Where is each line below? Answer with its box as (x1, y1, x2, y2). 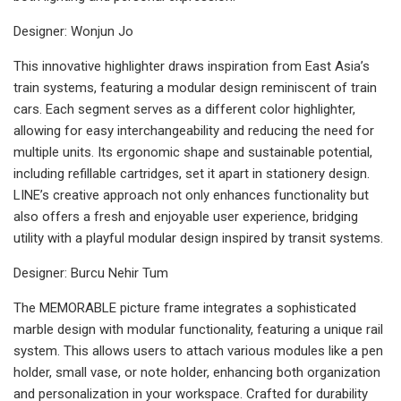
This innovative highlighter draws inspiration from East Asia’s (13, 57, 370, 74)
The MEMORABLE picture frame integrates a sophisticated (13, 299, 356, 316)
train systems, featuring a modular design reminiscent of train (13, 79, 377, 96)
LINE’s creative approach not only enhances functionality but (13, 186, 369, 203)
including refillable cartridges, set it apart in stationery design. (13, 165, 370, 182)
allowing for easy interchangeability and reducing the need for (13, 122, 374, 139)
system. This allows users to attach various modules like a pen (13, 342, 383, 359)
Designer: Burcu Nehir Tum (13, 264, 168, 281)
